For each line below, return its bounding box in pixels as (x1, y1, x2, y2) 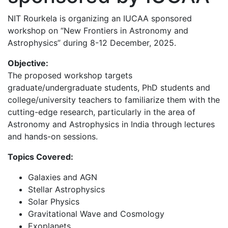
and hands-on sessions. (8, 131, 98, 141)
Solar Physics (28, 196, 79, 207)
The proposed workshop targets (8, 70, 132, 80)
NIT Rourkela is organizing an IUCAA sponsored (8, 13, 192, 23)
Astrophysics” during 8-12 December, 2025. (8, 37, 176, 48)
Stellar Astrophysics (28, 184, 105, 194)
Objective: (8, 58, 48, 68)
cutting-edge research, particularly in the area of (8, 106, 195, 117)
